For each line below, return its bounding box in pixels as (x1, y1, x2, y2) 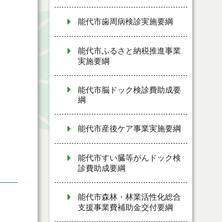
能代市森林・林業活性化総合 (78, 192, 181, 201)
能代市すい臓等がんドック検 (78, 154, 181, 163)
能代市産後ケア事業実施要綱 (78, 124, 181, 133)
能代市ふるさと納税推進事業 (78, 46, 181, 55)
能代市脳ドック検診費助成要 (78, 85, 181, 94)
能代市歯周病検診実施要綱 (78, 17, 173, 26)
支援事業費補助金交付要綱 (78, 203, 173, 212)
